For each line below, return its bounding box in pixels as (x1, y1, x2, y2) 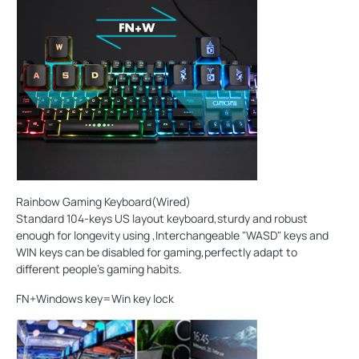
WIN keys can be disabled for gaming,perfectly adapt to (16, 244, 297, 260)
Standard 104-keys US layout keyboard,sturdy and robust (16, 211, 308, 227)
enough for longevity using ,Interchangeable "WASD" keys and (16, 228, 329, 244)
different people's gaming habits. (16, 261, 182, 277)
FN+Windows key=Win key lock (16, 291, 174, 307)
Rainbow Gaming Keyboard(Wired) (16, 194, 191, 210)
